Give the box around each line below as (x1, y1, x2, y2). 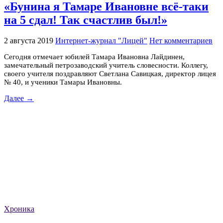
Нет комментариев (149, 36, 213, 45)
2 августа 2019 (4, 36, 53, 45)
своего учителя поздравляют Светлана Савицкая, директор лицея (4, 69, 216, 78)
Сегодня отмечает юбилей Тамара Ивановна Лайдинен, (4, 52, 185, 61)
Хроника (4, 204, 34, 213)
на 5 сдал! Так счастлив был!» (4, 13, 167, 27)
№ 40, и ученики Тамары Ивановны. (4, 78, 122, 86)
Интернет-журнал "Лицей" (55, 36, 147, 45)
